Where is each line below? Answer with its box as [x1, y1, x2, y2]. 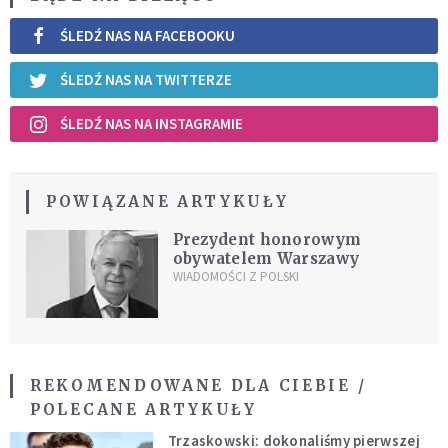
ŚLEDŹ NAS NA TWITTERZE [60, 70, 232, 90]
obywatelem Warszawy [172, 248, 360, 268]
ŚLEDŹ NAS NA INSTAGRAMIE [60, 114, 243, 134]
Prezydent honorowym [172, 229, 362, 249]
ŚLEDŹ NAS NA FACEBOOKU [60, 26, 235, 46]
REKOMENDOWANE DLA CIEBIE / [30, 375, 367, 395]
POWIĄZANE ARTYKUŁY [46, 191, 289, 211]
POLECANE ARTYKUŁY [30, 399, 257, 419]
